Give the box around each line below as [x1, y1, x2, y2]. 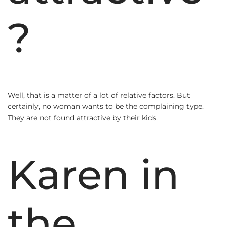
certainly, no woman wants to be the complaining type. [8, 101, 206, 111]
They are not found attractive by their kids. [8, 112, 158, 122]
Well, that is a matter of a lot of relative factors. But [8, 90, 190, 100]
